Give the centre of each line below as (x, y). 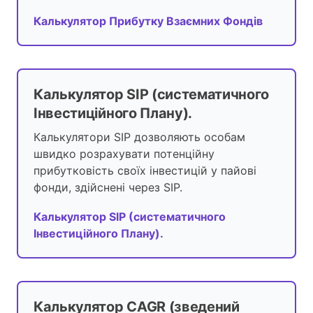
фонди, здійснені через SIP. (108, 188)
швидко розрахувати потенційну (124, 154)
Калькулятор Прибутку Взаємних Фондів (148, 21)
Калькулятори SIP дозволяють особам (139, 137)
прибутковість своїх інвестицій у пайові (145, 171)
